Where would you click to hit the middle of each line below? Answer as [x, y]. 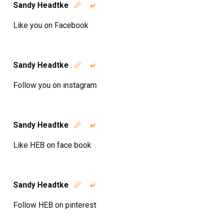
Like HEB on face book [52, 145]
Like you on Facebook [51, 25]
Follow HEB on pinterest [55, 205]
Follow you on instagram [55, 85]
